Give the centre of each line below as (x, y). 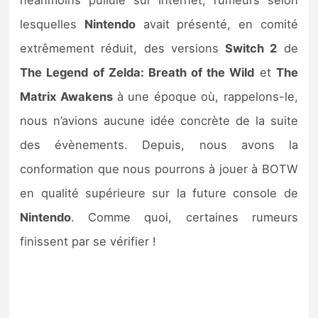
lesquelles (52, 24)
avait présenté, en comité (216, 24)
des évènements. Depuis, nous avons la (159, 145)
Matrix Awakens (66, 97)
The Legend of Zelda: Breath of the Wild (137, 73)
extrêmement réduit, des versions (123, 49)
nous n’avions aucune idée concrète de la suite (159, 121)
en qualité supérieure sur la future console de (159, 193)
